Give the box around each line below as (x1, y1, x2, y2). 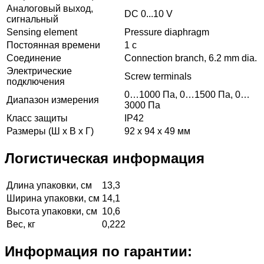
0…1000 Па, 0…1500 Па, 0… (124, 90, 250, 100)
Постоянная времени (6, 40, 100, 51)
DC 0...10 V (124, 9, 173, 19)
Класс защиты (6, 113, 68, 124)
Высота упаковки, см (6, 206, 97, 217)
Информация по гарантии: (5, 243, 192, 259)
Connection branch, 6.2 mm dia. (124, 53, 257, 64)
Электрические (6, 66, 72, 77)
